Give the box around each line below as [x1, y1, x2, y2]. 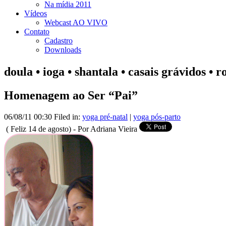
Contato [24, 27, 49, 36]
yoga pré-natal [82, 112, 128, 122]
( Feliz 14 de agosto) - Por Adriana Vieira [4, 125, 139, 134]
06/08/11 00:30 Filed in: [4, 112, 82, 122]
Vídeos [24, 9, 47, 18]
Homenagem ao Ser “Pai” [4, 89, 138, 102]
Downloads [44, 45, 81, 54]
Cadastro [44, 36, 73, 45]
